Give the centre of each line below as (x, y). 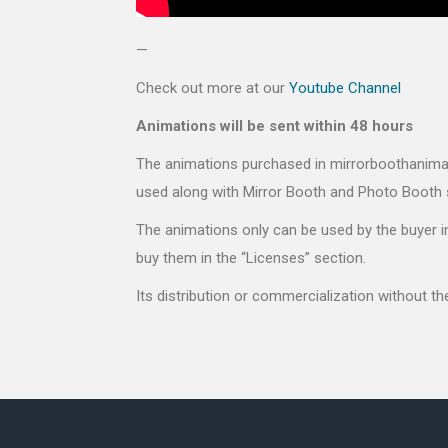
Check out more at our (212, 88)
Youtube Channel (345, 88)
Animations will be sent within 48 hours (274, 126)
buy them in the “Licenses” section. (251, 258)
